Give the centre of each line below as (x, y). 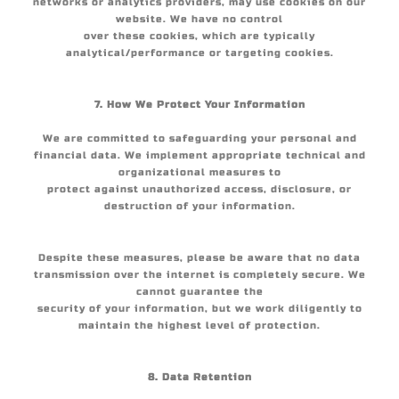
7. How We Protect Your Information (199, 105)
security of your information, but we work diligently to (199, 309)
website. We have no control (199, 19)
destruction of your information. (199, 206)
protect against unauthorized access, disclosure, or (199, 189)
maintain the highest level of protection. (199, 326)
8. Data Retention (199, 377)
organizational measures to (199, 172)
